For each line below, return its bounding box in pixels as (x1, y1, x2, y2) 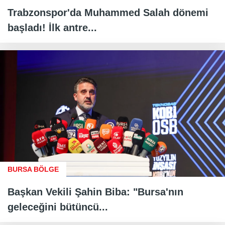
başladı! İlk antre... (8, 22, 97, 34)
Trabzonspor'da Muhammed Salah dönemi (8, 7, 208, 19)
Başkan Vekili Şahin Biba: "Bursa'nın (8, 186, 183, 198)
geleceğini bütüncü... (8, 201, 108, 213)
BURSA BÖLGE (8, 165, 59, 174)
